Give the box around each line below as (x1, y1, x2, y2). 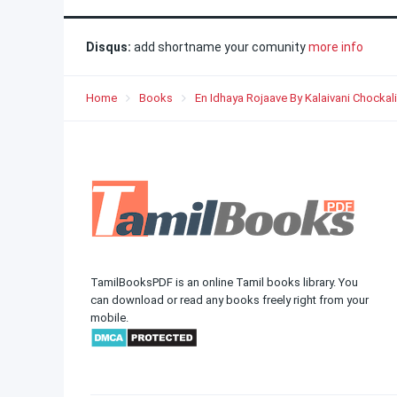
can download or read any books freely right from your (90, 293, 369, 307)
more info (308, 40, 363, 54)
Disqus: (86, 40, 131, 54)
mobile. (90, 311, 128, 324)
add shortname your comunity (131, 40, 308, 54)
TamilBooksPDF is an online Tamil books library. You (90, 276, 358, 289)
